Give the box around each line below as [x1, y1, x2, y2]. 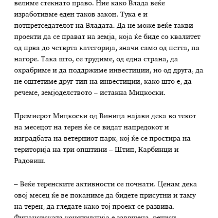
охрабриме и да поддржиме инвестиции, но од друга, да [14, 67, 204, 74]
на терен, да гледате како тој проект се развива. [14, 203, 175, 210]
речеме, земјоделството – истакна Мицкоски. [14, 90, 168, 97]
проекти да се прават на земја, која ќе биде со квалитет [14, 34, 201, 41]
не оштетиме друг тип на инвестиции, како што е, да [14, 78, 192, 86]
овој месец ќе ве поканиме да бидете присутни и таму [14, 192, 196, 199]
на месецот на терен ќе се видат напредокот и [14, 124, 169, 131]
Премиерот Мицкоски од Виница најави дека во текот [14, 112, 197, 120]
